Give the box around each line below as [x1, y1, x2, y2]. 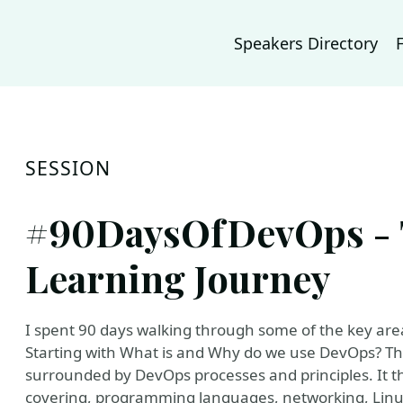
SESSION [25, 155, 112, 181]
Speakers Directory [234, 32, 378, 54]
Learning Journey [25, 253, 330, 302]
